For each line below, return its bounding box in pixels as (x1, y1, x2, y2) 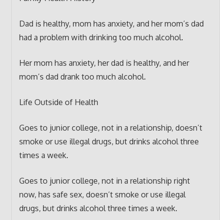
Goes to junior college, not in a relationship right (19, 175, 190, 186)
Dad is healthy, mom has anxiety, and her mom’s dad (19, 18, 204, 28)
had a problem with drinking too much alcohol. (19, 32, 183, 42)
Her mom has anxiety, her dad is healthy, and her (19, 57, 189, 68)
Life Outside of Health (19, 97, 98, 107)
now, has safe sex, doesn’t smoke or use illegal (19, 189, 186, 199)
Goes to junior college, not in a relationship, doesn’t (19, 122, 202, 133)
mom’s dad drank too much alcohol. (19, 71, 146, 82)
